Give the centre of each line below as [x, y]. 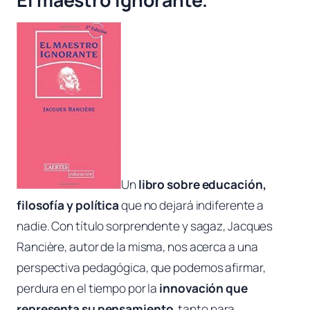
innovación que [202, 289]
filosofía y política [68, 206]
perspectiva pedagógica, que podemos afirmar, [141, 268]
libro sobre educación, [202, 185]
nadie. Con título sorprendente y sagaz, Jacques [145, 226]
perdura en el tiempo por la [87, 289]
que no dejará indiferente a [192, 206]
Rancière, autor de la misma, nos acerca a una [137, 247]
